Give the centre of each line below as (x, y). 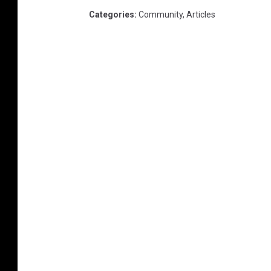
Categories (112, 14)
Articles (201, 14)
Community (161, 14)
